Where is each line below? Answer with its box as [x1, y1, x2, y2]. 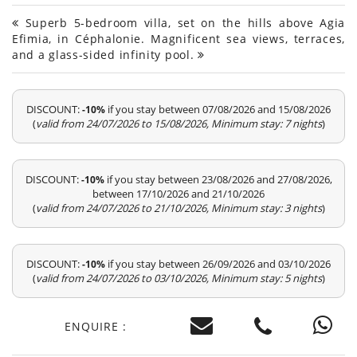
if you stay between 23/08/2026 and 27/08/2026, [104, 172, 332, 187]
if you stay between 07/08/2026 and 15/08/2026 [105, 102, 331, 117]
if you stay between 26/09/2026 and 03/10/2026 [105, 257, 331, 272]
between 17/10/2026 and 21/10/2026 [92, 186, 265, 202]
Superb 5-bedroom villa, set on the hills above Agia [18, 15, 345, 31]
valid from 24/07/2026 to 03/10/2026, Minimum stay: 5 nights [35, 271, 322, 286]
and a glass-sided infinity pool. [12, 47, 198, 63]
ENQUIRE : [64, 318, 127, 334]
